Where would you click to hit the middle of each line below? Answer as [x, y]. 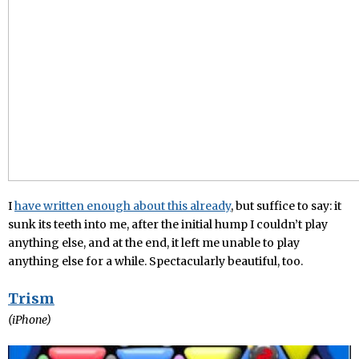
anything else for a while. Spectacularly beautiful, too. [155, 261]
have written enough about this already [123, 206]
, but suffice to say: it [286, 206]
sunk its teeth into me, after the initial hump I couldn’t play [168, 224]
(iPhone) [30, 319]
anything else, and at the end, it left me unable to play [154, 242]
